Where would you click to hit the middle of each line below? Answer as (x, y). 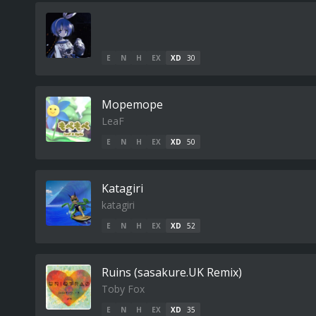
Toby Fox (123, 289)
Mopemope (132, 104)
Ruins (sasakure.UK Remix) (172, 272)
